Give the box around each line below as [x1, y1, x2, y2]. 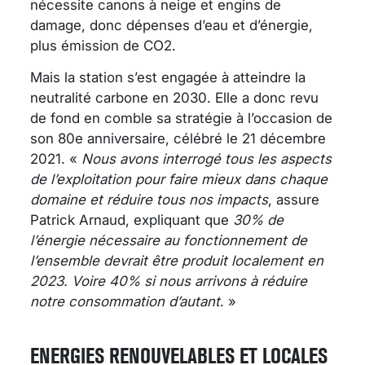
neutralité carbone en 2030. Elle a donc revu [30, 90, 319, 107]
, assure [268, 191, 319, 209]
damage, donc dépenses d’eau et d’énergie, [30, 17, 313, 34]
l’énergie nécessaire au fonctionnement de [30, 232, 307, 249]
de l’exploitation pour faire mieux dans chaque [30, 171, 328, 188]
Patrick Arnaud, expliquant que [30, 212, 233, 229]
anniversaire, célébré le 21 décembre [83, 130, 326, 147]
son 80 [30, 130, 75, 147]
